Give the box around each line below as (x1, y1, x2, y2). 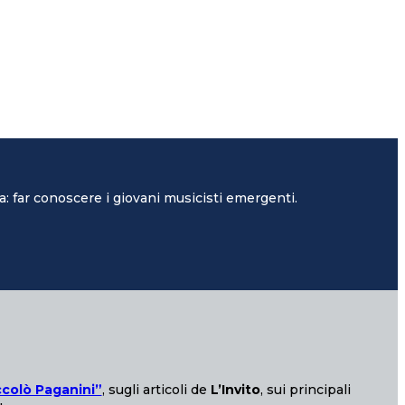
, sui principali (259, 381, 351, 398)
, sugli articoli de (101, 381, 211, 398)
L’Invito (210, 381, 260, 398)
